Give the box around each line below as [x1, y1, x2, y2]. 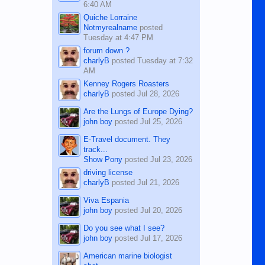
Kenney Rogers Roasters [83, 79, 169, 88]
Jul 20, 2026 [140, 205, 182, 215]
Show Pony [83, 154, 122, 164]
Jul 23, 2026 [150, 154, 192, 164]
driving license [83, 167, 132, 177]
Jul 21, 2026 [137, 177, 179, 187]
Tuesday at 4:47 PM [83, 33, 153, 42]
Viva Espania [83, 195, 129, 205]
